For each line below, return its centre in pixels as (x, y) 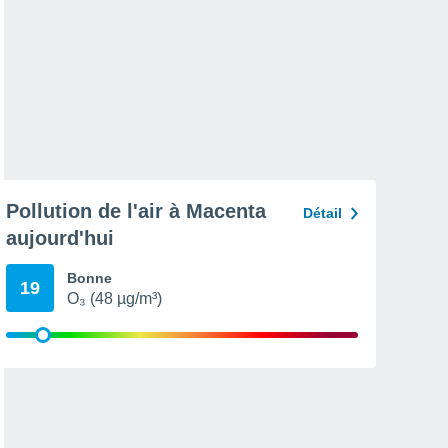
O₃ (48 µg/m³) (114, 298)
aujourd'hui (60, 238)
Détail (322, 213)
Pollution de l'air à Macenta (136, 211)
